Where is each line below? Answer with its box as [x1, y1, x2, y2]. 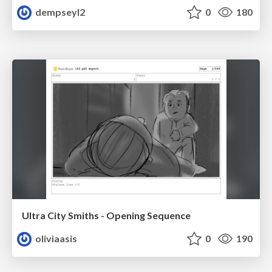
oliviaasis [33, 232, 78, 244]
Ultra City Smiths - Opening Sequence [22, 209, 191, 221]
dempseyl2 [33, 6, 86, 18]
